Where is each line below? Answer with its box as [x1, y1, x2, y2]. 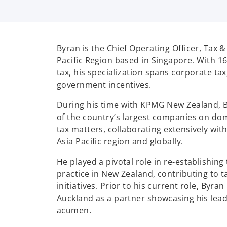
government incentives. [57, 79, 152, 90]
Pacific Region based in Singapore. [57, 55, 195, 66]
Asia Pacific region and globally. [57, 136, 183, 147]
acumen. [57, 205, 92, 216]
